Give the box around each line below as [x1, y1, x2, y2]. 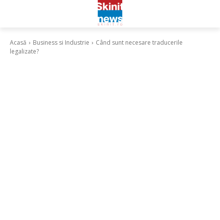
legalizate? [10, 47, 39, 55]
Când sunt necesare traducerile [96, 38, 183, 47]
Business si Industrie [33, 38, 89, 47]
